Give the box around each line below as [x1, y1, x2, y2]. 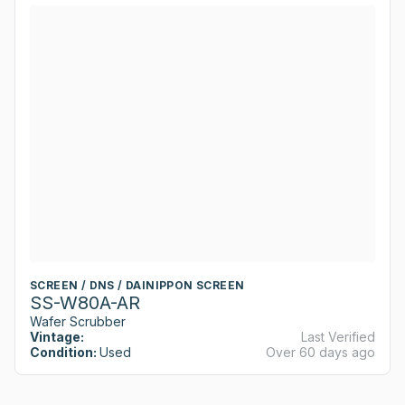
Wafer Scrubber [30, 314, 126, 330]
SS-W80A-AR [30, 292, 140, 315]
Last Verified [301, 329, 375, 345]
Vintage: [30, 329, 84, 345]
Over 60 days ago [266, 344, 375, 361]
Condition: [30, 344, 97, 361]
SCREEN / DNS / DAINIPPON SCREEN [30, 278, 245, 293]
